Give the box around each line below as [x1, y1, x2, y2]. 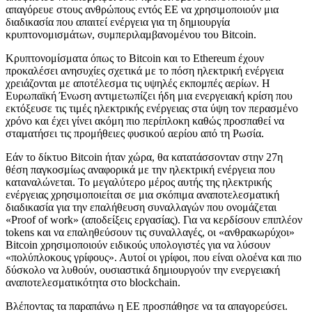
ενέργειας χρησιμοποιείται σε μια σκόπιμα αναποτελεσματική [6, 188, 279, 201]
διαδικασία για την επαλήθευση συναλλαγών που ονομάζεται [6, 201, 276, 213]
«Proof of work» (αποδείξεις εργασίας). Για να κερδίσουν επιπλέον [6, 213, 302, 226]
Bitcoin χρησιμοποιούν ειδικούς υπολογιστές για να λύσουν [6, 238, 270, 251]
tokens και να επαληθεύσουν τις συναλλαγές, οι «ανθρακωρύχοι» [6, 226, 295, 238]
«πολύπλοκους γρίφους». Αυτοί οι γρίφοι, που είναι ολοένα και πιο [6, 251, 302, 263]
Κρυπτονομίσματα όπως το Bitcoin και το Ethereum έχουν [6, 52, 264, 64]
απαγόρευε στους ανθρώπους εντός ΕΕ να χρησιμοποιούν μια [6, 3, 279, 15]
